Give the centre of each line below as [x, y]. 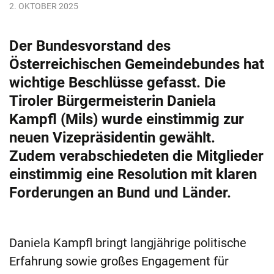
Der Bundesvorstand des [90, 46]
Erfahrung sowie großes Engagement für [119, 261]
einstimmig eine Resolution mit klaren [133, 175]
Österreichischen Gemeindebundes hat [137, 65]
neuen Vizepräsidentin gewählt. [112, 138]
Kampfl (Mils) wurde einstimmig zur [127, 120]
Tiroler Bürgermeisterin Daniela [113, 101]
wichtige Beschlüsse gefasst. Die [117, 83]
